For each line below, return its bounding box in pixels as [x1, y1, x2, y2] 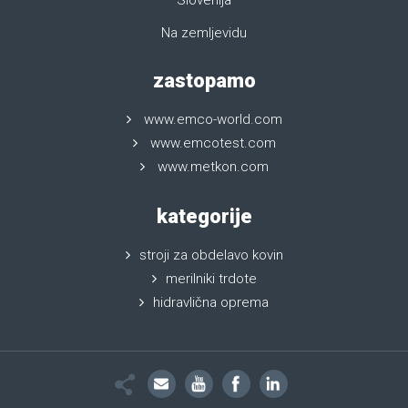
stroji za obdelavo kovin [138, 247, 283, 264]
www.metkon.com [157, 158, 269, 176]
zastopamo [152, 69, 256, 93]
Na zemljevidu [161, 25, 247, 42]
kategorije [156, 205, 252, 229]
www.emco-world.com [143, 111, 282, 128]
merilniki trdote [165, 270, 257, 288]
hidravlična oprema [153, 294, 269, 311]
